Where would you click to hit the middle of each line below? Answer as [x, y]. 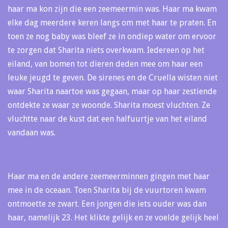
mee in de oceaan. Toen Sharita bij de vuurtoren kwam [107, 190]
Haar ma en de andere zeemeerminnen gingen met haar [109, 177]
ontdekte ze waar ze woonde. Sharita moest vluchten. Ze [109, 105]
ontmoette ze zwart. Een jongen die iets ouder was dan [107, 204]
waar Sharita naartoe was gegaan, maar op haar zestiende [112, 92]
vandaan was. [32, 133]
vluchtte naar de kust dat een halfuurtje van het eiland [107, 119]
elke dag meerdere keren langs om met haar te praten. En [112, 23]
